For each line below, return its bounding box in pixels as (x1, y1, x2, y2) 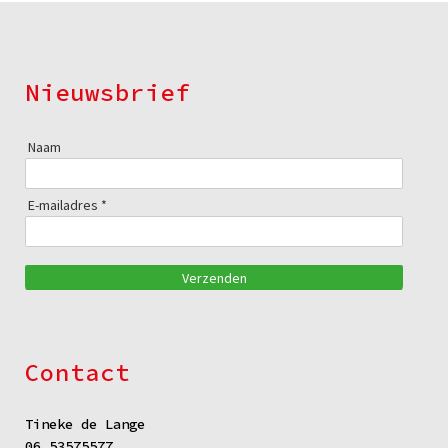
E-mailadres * (27, 195, 107, 214)
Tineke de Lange (25, 415, 145, 434)
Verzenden (181, 268, 247, 287)
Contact (25, 357, 130, 389)
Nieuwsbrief (25, 77, 190, 108)
